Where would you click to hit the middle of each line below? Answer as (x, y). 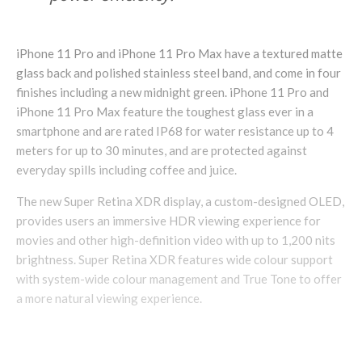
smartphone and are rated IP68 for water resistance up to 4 (175, 131)
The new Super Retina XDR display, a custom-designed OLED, (180, 202)
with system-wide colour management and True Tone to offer (179, 279)
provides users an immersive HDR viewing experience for (168, 221)
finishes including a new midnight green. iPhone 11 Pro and (173, 93)
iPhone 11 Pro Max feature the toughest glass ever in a (165, 112)
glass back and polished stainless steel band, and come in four (179, 73)
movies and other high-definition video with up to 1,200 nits (176, 240)
